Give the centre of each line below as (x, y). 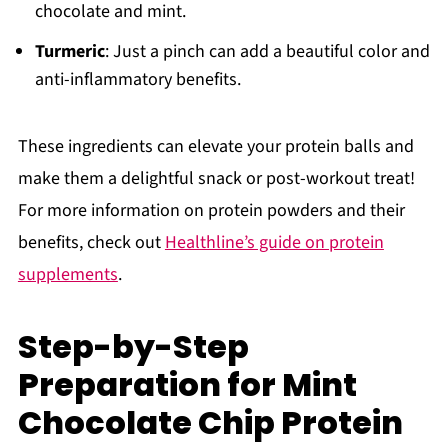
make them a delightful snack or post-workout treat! (216, 179)
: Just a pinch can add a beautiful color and (267, 52)
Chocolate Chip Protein (210, 423)
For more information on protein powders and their (211, 211)
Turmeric (69, 52)
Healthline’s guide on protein (274, 243)
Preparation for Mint (187, 385)
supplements (67, 275)
